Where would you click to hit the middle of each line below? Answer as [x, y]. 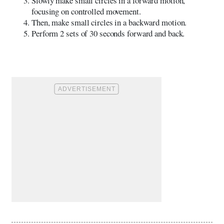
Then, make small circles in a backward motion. [109, 22]
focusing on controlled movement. [86, 11]
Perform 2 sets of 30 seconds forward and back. [108, 33]
